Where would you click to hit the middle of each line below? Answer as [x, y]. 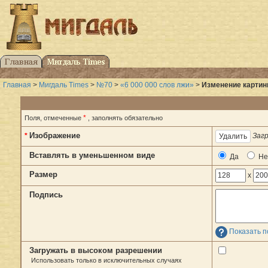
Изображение [55, 136]
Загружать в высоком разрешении [96, 251]
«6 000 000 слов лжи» [157, 85]
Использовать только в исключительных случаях [106, 261]
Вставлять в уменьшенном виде [92, 156]
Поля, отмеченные [54, 118]
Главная [17, 85]
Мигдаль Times [64, 85]
